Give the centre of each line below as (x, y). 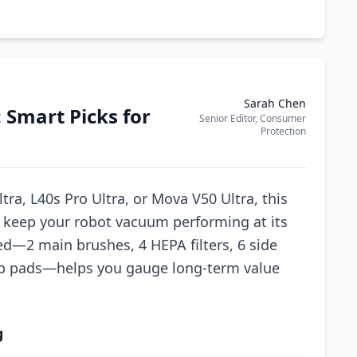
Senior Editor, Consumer (253, 118)
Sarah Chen (275, 103)
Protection (283, 131)
